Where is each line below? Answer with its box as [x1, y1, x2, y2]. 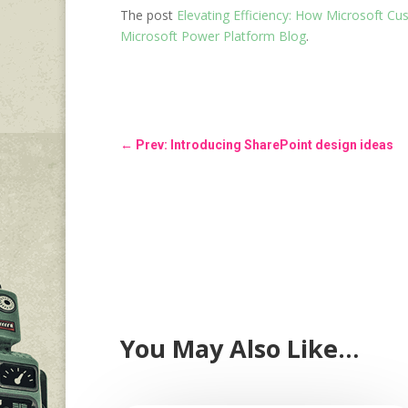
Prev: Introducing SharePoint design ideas [136, 138, 393, 153]
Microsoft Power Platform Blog [120, 27, 306, 46]
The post [120, 6, 177, 25]
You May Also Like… [120, 331, 359, 366]
